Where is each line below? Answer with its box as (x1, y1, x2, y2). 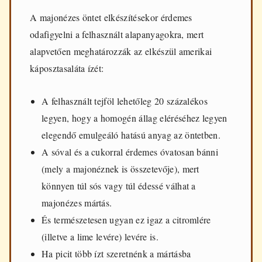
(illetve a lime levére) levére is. (42, 230, 158, 243)
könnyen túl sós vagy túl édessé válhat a (42, 180, 196, 192)
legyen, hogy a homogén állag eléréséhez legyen (42, 112, 227, 125)
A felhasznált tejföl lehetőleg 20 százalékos (42, 95, 208, 108)
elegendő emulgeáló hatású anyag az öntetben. (42, 129, 221, 142)
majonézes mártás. (42, 196, 112, 209)
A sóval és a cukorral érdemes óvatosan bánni (42, 146, 219, 158)
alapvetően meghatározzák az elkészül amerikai (30, 45, 212, 58)
